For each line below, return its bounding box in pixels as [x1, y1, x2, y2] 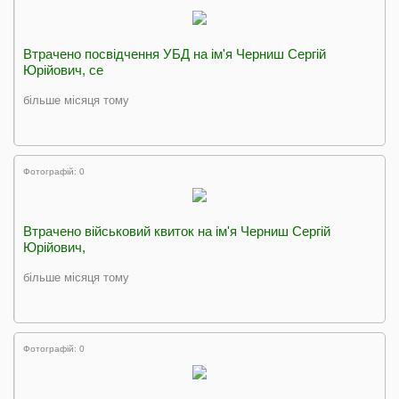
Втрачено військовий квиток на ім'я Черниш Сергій [23, 224, 330, 239]
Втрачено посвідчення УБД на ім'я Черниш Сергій [23, 46, 326, 61]
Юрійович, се [23, 62, 103, 77]
